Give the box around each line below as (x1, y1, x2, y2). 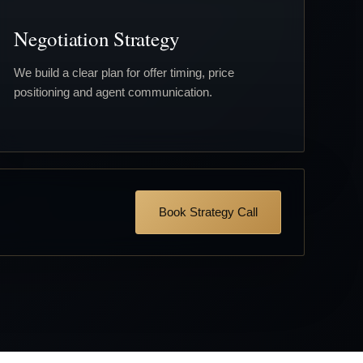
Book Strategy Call (159, 205, 258, 220)
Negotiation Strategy (14, 24, 180, 52)
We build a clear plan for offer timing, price (14, 65, 234, 79)
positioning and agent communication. (14, 84, 212, 99)
